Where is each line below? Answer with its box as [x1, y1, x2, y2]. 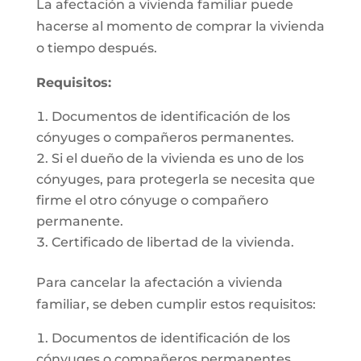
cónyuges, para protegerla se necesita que [35, 172, 315, 187]
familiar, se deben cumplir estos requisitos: [35, 297, 316, 312]
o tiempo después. [35, 40, 157, 56]
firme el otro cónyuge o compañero [35, 193, 268, 208]
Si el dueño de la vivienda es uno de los [51, 151, 304, 166]
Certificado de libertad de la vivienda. [51, 234, 294, 250]
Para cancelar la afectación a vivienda [35, 275, 283, 290]
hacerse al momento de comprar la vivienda [35, 19, 325, 34]
